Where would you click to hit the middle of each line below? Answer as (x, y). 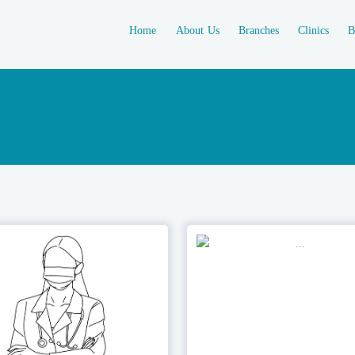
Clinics (313, 30)
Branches (258, 30)
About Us (197, 30)
